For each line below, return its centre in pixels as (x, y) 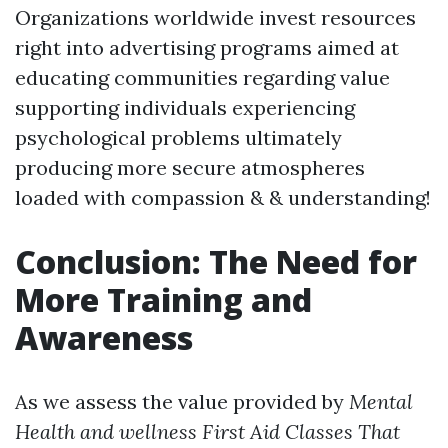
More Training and (163, 299)
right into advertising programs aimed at (207, 47)
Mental (381, 401)
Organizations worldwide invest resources (215, 17)
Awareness (104, 337)
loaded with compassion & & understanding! (223, 197)
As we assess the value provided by (182, 401)
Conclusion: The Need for (216, 261)
